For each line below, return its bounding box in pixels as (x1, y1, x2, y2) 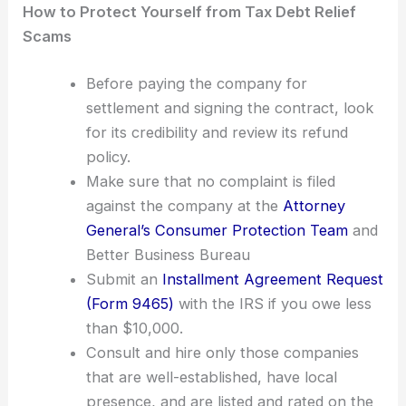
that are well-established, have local (85, 367, 337, 386)
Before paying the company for (85, 73, 307, 92)
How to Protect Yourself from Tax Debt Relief (23, 3, 357, 22)
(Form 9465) (85, 294, 174, 313)
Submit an (85, 269, 162, 288)
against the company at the (85, 196, 278, 215)
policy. (85, 147, 130, 166)
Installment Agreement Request (161, 269, 383, 288)
